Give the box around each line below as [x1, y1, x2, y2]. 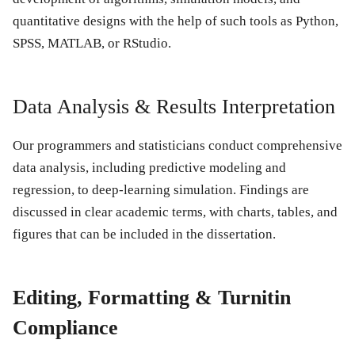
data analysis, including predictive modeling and [13, 160, 286, 176]
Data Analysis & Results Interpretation [13, 95, 335, 119]
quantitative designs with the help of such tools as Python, [13, 13, 338, 29]
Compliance [13, 316, 118, 340]
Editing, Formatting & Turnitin [13, 286, 291, 310]
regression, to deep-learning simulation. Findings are [13, 182, 309, 198]
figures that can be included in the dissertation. [13, 227, 276, 242]
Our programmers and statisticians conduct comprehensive [13, 138, 342, 154]
